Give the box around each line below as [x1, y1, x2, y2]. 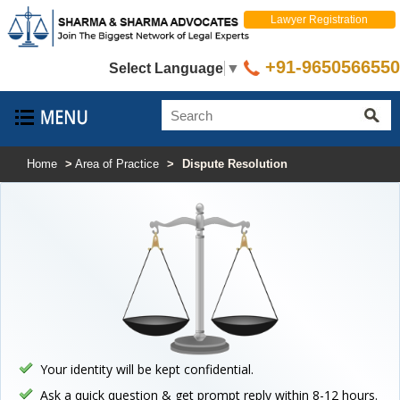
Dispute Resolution [182, 157, 287, 171]
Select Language [109, 61, 223, 77]
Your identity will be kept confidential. [40, 360, 254, 378]
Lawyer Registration [271, 13, 369, 26]
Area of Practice [75, 157, 159, 171]
